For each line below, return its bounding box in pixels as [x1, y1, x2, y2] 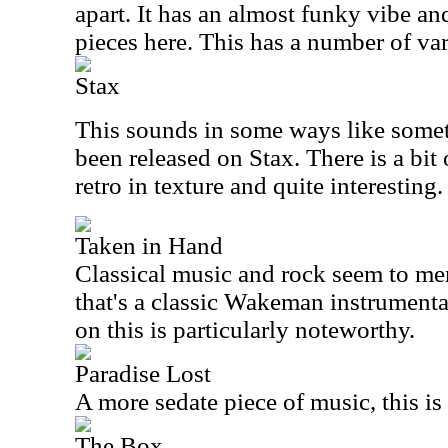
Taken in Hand [75, 232, 223, 259]
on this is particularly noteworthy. [75, 316, 415, 343]
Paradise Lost [75, 360, 211, 387]
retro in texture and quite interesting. [75, 172, 443, 199]
